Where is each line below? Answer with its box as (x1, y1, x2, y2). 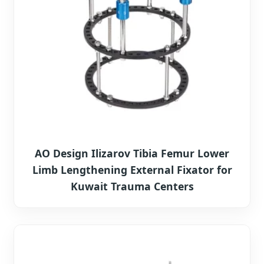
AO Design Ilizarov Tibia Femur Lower (35, 146, 229, 160)
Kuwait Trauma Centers (70, 179, 194, 193)
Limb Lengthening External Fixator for (32, 162, 232, 177)
